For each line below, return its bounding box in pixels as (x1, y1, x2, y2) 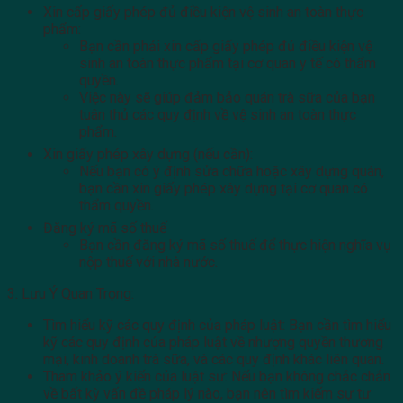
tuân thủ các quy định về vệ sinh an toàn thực (79, 106, 356, 124)
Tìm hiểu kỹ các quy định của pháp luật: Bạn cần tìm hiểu (43, 317, 391, 335)
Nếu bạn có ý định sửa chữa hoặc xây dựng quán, (79, 163, 384, 181)
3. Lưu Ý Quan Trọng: (7, 285, 134, 303)
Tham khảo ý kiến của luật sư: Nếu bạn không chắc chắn (43, 368, 390, 386)
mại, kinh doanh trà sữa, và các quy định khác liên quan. (43, 351, 384, 369)
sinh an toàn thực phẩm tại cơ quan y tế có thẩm (79, 55, 376, 73)
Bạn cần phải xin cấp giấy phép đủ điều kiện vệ (79, 38, 372, 56)
